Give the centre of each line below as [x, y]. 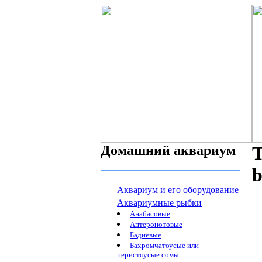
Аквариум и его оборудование [178, 190]
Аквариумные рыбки [159, 203]
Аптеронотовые [156, 224]
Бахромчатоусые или [164, 245]
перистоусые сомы [148, 255]
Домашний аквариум [168, 150]
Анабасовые [150, 214]
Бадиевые [146, 235]
